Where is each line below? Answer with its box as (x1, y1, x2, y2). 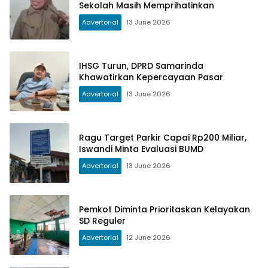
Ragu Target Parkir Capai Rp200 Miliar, (79, 132, 246, 144)
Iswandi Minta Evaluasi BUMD (79, 143, 203, 156)
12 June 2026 (126, 233, 170, 243)
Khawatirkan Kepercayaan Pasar (79, 71, 223, 84)
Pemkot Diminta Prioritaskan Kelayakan (79, 203, 250, 216)
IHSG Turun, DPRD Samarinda (79, 60, 203, 72)
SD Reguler (79, 215, 126, 227)
